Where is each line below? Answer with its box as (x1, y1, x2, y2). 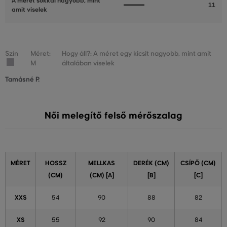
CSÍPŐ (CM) (180, 159, 216, 168)
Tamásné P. (5, 75, 40, 84)
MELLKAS (88, 159, 115, 168)
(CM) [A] (89, 171, 114, 180)
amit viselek (12, 6, 47, 14)
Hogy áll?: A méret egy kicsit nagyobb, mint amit (62, 49, 212, 58)
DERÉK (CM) (133, 159, 169, 168)
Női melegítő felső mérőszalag (45, 110, 182, 122)
